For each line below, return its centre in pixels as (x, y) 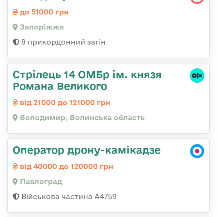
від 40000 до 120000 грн (66, 166)
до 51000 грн (43, 12)
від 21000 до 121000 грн (64, 102)
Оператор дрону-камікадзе (87, 149)
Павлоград (40, 181)
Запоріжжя (41, 27)
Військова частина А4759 (68, 196)
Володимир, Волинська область (81, 117)
